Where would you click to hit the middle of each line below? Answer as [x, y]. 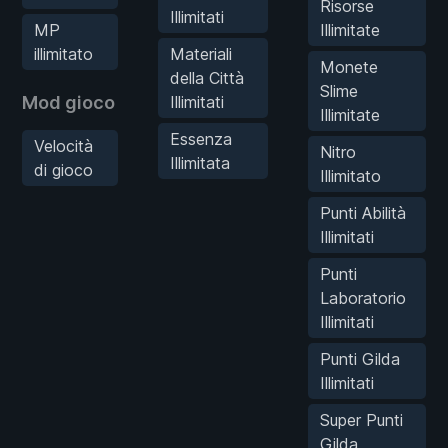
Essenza [201, 138]
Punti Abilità [363, 212]
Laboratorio [363, 297]
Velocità [63, 145]
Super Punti [361, 419]
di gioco [63, 169]
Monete [349, 66]
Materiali [201, 53]
